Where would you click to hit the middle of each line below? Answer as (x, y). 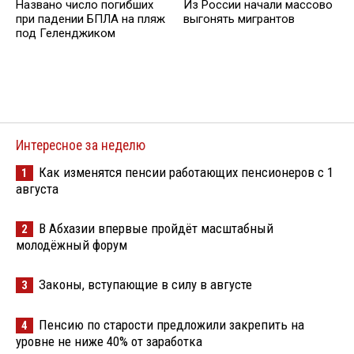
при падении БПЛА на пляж (90, 19)
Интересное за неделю (81, 145)
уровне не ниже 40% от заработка (109, 341)
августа (37, 188)
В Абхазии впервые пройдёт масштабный (156, 228)
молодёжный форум (72, 245)
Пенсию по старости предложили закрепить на (171, 324)
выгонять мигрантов (239, 19)
